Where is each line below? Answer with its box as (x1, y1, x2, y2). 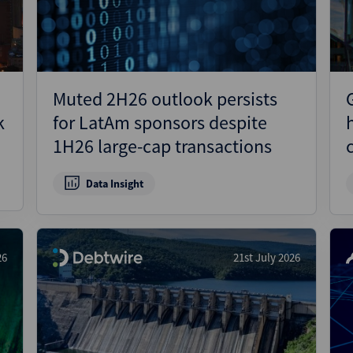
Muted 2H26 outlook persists (53, 87, 277, 111)
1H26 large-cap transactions (53, 134, 272, 158)
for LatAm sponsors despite (53, 110, 267, 135)
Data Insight (85, 176, 143, 191)
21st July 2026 (233, 250, 300, 265)
